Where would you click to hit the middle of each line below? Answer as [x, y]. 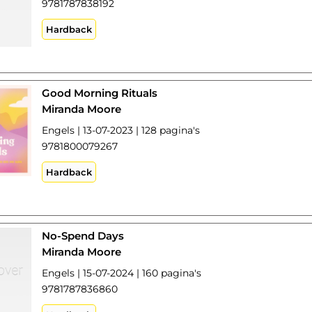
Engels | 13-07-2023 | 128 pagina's [121, 130]
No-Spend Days [83, 236]
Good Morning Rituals [100, 93]
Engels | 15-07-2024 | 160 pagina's [122, 273]
